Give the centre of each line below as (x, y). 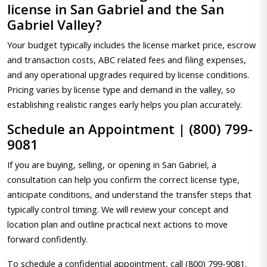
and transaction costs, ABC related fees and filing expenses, (127, 60)
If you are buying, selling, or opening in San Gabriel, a (112, 164)
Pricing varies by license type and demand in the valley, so (121, 89)
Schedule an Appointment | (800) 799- (130, 129)
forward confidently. (47, 239)
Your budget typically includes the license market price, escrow (131, 45)
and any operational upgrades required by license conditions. (128, 74)
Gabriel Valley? (55, 25)
